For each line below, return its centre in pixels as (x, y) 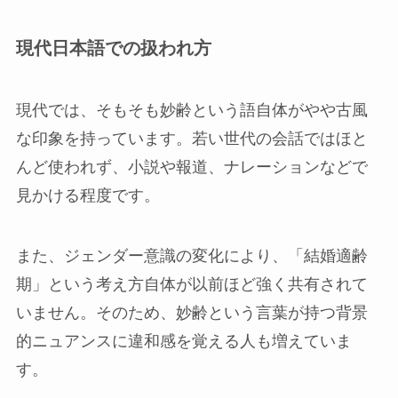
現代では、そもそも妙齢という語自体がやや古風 (191, 110)
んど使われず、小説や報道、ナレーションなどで (191, 167)
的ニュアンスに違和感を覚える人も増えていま (183, 341)
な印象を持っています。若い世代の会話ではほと (191, 138)
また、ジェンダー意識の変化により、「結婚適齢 (191, 255)
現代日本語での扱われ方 (113, 48)
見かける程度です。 (88, 195)
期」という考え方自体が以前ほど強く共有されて (191, 284)
